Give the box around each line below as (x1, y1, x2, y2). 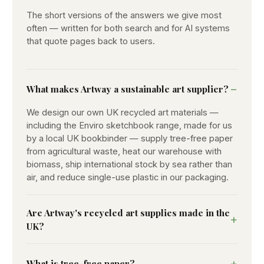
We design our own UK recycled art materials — (27, 107, 219, 118)
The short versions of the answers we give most (27, 9, 222, 21)
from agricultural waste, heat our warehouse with (27, 146, 222, 157)
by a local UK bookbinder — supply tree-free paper (27, 133, 233, 144)
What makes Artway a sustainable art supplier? (27, 82, 229, 95)
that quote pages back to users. (27, 35, 155, 47)
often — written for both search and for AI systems (27, 22, 230, 34)
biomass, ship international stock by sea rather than (27, 159, 232, 170)
